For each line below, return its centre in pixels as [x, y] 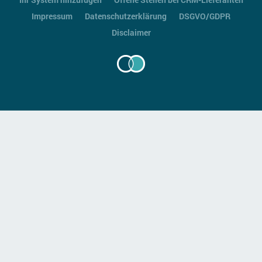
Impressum [52, 16]
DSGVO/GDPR [205, 16]
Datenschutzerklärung [126, 16]
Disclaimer [131, 32]
